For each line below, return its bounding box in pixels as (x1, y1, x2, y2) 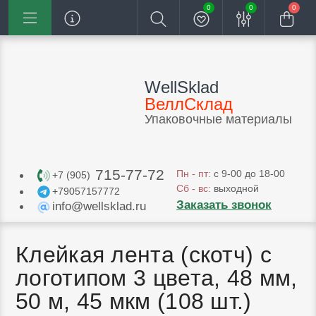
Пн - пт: (176, 168, 212, 179)
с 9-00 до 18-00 (211, 168, 286, 179)
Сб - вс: (176, 183, 212, 194)
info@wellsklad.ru (52, 199, 147, 213)
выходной (211, 183, 260, 194)
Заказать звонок (176, 198, 272, 212)
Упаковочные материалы (144, 112, 292, 126)
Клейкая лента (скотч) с (16, 241, 272, 267)
